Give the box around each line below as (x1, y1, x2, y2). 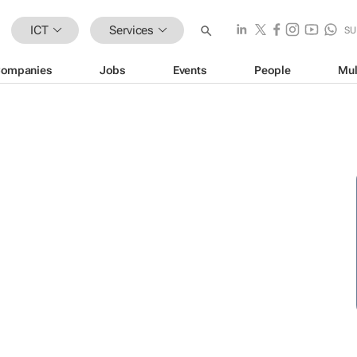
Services (109, 22, 155, 37)
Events (172, 63, 207, 76)
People (254, 63, 291, 76)
